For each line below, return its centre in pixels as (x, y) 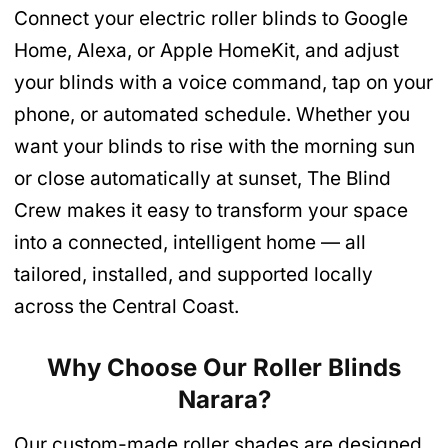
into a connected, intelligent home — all (190, 243)
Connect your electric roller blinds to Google (211, 19)
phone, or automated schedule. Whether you (212, 115)
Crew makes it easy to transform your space (211, 211)
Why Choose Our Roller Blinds (224, 367)
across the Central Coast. (126, 307)
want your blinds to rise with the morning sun (214, 147)
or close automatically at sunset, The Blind (202, 179)
